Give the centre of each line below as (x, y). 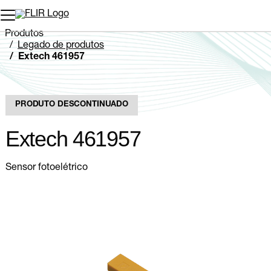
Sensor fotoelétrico (47, 168)
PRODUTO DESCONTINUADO (72, 105)
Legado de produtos (61, 46)
